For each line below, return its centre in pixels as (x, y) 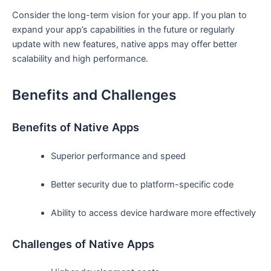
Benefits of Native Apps (76, 127)
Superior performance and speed (118, 156)
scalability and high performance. (80, 58)
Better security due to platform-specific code (142, 184)
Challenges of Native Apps (83, 243)
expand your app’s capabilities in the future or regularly (123, 29)
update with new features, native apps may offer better (125, 44)
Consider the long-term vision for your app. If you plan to (129, 15)
